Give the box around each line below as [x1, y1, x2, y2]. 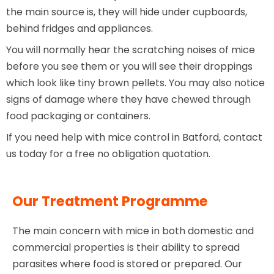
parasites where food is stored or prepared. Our [12, 257, 242, 272]
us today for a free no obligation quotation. [6, 147, 210, 161]
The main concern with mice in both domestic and [12, 224, 254, 239]
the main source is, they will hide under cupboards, [6, 5, 247, 20]
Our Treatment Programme [12, 191, 208, 212]
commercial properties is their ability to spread [12, 240, 240, 255]
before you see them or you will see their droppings [6, 59, 253, 74]
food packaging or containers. [6, 109, 150, 124]
